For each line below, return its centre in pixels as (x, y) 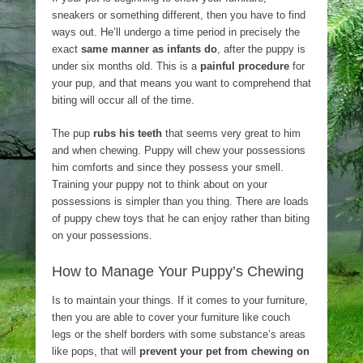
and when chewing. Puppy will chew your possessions (179, 150)
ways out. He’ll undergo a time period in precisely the (176, 32)
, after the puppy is (261, 49)
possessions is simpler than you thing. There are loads (180, 201)
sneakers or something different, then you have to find (179, 15)
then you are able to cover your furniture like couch (171, 317)
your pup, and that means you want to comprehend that (181, 83)
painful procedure (245, 66)
